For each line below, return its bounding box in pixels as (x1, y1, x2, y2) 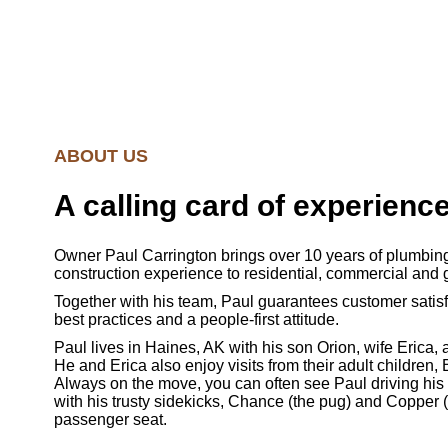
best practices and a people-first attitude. (54, 311, 339, 328)
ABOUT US (54, 146, 148, 166)
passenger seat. (54, 411, 167, 428)
